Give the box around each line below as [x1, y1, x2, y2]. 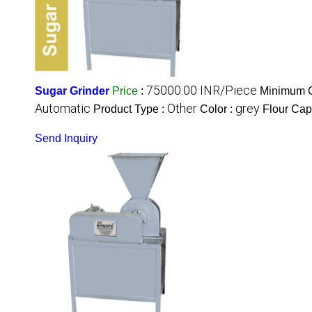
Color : [200, 103, 235, 116]
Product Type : [93, 103, 167, 116]
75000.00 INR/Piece [146, 83, 257, 98]
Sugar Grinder [35, 85, 109, 97]
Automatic [35, 101, 91, 116]
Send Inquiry [35, 132, 97, 145]
